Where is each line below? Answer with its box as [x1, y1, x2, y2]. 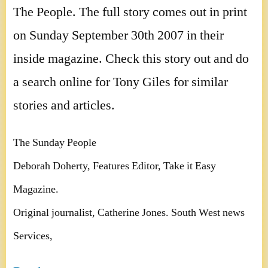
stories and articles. [13, 96, 115, 114]
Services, [13, 229, 53, 243]
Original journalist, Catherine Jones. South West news [13, 206, 245, 220]
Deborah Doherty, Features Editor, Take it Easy [13, 159, 216, 173]
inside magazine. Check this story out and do [13, 50, 249, 67]
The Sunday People [13, 136, 96, 150]
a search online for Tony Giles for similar [13, 73, 228, 90]
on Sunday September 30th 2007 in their [13, 26, 224, 44]
